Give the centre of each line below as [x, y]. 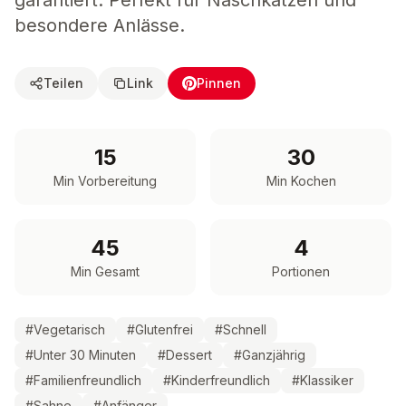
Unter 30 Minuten [85, 355]
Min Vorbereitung [105, 181]
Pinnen [219, 83]
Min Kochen [301, 181]
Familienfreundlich [87, 380]
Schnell [245, 329]
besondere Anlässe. [100, 25]
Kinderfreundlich [221, 380]
